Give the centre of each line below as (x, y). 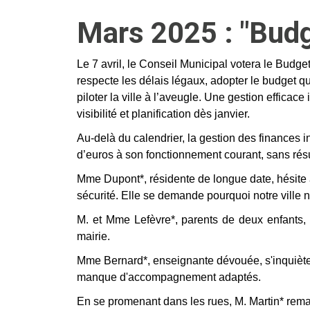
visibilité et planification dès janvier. (163, 114)
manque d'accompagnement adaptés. (169, 277)
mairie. (93, 236)
